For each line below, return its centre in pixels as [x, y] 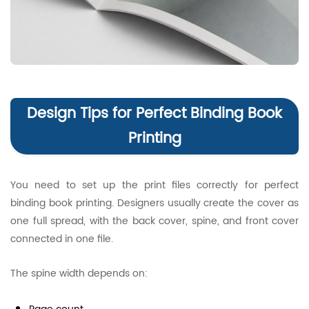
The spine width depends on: [79, 273]
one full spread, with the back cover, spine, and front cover [154, 221]
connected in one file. [62, 239]
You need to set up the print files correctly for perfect [154, 185]
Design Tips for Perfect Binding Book [154, 114]
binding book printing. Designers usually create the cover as [154, 203]
